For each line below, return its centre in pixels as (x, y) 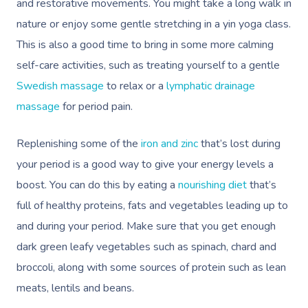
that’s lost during (239, 143)
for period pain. (98, 106)
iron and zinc (168, 143)
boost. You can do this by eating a (97, 185)
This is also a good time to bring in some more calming (145, 44)
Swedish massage (60, 86)
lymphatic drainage (211, 86)
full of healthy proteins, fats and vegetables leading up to (152, 205)
